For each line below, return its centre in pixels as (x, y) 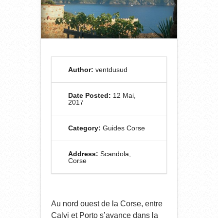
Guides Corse (124, 128)
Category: (84, 128)
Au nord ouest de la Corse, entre (107, 204)
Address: (83, 154)
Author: (81, 70)
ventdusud (110, 70)
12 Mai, (123, 96)
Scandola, (115, 154)
